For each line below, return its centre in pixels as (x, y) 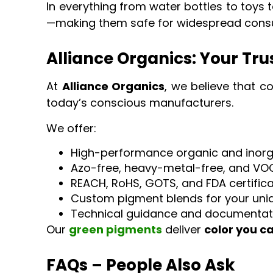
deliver (183, 230)
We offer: (72, 128)
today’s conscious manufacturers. (140, 103)
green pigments (116, 230)
